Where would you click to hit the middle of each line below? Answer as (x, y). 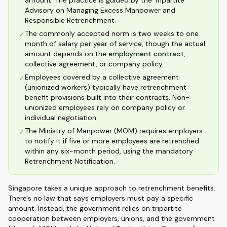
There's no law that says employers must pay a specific (101, 198)
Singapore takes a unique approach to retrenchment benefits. (112, 188)
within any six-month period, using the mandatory (109, 151)
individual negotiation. (61, 118)
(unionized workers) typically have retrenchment (106, 87)
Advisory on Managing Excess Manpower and (100, 10)
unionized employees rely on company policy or (105, 107)
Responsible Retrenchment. (70, 20)
